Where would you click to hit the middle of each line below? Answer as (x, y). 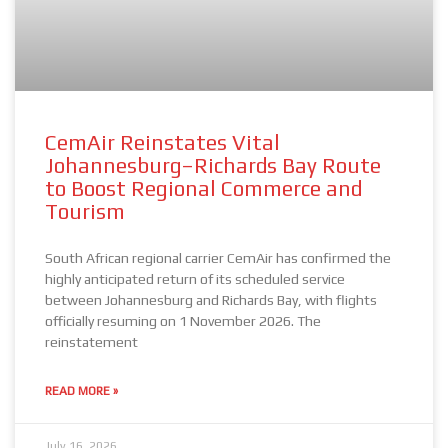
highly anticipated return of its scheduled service (195, 279)
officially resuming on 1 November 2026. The (183, 321)
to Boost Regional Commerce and (203, 188)
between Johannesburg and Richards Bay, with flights (211, 300)
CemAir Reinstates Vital (162, 142)
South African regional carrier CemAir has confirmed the (218, 258)
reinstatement (91, 342)
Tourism (85, 211)
